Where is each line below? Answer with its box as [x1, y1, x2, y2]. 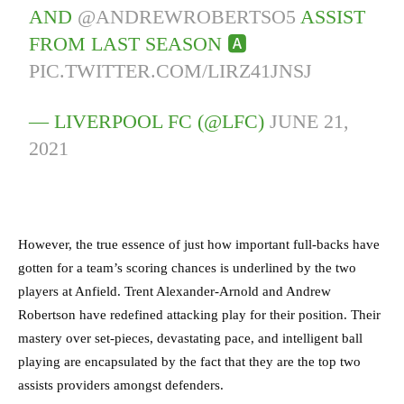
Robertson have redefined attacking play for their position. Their [18, 308, 381, 323]
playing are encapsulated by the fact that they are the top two [18, 354, 361, 370]
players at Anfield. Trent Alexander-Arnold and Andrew [18, 284, 331, 299]
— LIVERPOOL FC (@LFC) [29, 110, 271, 133]
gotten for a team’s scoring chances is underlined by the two [18, 261, 356, 276]
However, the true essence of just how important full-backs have [18, 237, 380, 252]
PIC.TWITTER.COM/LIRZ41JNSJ [29, 60, 313, 83]
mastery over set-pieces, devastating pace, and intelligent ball [18, 331, 363, 346]
